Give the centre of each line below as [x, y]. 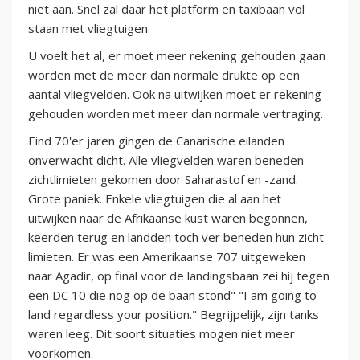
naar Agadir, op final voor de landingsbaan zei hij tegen [179, 276]
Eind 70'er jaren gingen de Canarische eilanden [156, 141]
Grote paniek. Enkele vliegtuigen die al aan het [155, 199]
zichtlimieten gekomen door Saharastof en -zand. [163, 180]
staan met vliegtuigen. [89, 29]
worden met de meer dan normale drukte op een [164, 75]
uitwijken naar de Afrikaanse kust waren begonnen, [168, 218]
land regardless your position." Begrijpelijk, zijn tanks [174, 315]
